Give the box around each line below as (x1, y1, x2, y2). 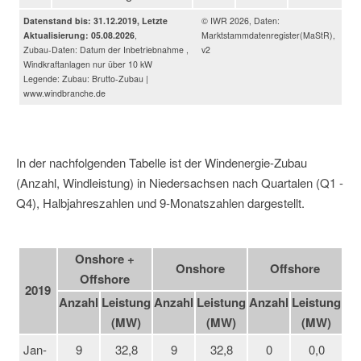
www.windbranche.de (23, 86, 106, 99)
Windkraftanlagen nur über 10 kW (23, 57, 152, 70)
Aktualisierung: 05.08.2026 (23, 28, 135, 41)
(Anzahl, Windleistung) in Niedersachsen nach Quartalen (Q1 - (16, 173, 343, 191)
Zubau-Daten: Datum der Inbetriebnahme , (23, 43, 189, 56)
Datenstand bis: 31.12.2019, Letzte (23, 14, 168, 27)
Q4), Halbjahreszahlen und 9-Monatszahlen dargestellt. (16, 193, 305, 211)
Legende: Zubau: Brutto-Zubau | (23, 72, 148, 85)
